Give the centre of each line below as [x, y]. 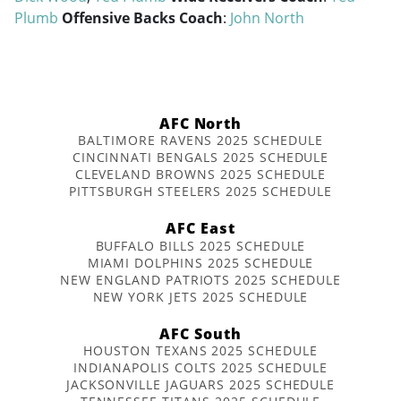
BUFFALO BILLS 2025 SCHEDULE [200, 245]
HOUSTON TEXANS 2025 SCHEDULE [200, 351]
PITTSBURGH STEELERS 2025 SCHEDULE [200, 192]
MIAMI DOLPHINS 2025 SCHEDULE [200, 262]
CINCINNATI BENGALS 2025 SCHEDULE [200, 158]
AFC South [200, 333]
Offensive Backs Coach [142, 18]
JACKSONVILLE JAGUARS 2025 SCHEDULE [200, 385]
